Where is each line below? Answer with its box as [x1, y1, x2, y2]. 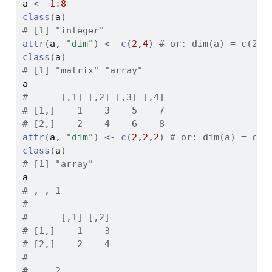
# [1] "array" [22, 158, 93, 170]
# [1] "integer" [22, 25, 104, 36]
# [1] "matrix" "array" [22, 65, 143, 76]
